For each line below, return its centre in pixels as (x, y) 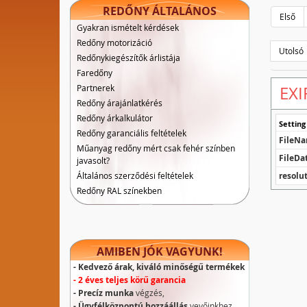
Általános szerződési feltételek (135, 175)
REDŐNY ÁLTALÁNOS (160, 11)
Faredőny (95, 73)
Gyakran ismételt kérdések (128, 27)
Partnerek (96, 88)
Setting (292, 124)
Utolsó (291, 51)
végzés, (149, 293)
